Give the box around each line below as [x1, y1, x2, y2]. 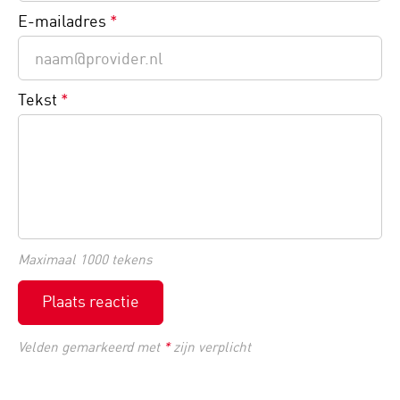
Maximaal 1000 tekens [18, 251, 153, 269]
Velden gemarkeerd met [18, 338, 163, 356]
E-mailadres [18, 11, 110, 31]
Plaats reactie [42, 291, 139, 312]
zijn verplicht [170, 338, 251, 356]
